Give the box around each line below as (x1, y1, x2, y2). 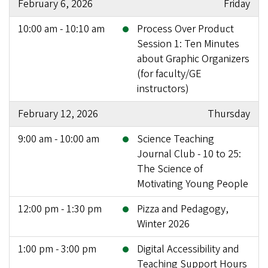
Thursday (208, 106, 250, 121)
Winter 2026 (137, 216, 190, 232)
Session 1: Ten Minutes (137, 36, 239, 51)
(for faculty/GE (137, 66, 202, 81)
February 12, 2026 (18, 106, 98, 121)
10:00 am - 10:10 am (18, 21, 105, 36)
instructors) (137, 81, 189, 96)
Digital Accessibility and (137, 241, 239, 257)
